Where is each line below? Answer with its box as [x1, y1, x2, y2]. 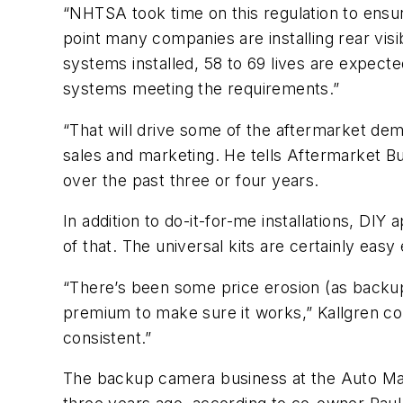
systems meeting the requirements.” [63, 79, 340, 99]
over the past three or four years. [63, 170, 319, 190]
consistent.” [63, 327, 152, 347]
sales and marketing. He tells [63, 145, 287, 165]
